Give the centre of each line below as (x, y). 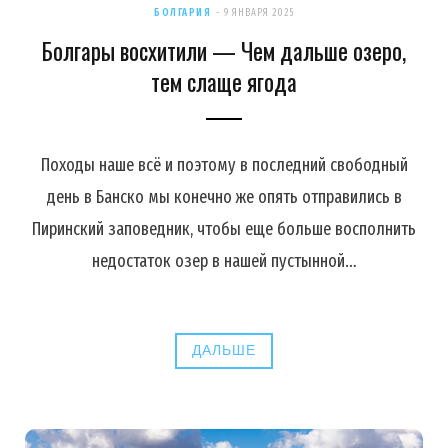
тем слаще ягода (224, 81)
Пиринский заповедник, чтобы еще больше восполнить (224, 228)
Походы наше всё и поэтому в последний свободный (224, 164)
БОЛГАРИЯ (182, 12)
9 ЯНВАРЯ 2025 (259, 12)
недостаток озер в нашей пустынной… (224, 260)
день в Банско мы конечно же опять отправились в (224, 196)
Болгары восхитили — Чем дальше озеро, (224, 50)
